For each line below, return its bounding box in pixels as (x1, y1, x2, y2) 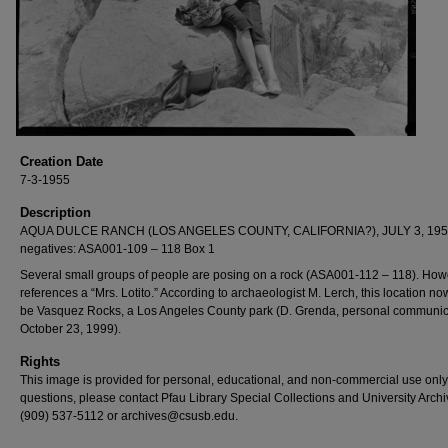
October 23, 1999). (20, 322, 121, 336)
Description (20, 205, 91, 220)
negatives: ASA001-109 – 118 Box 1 (20, 242, 215, 256)
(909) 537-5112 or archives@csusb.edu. (20, 409, 238, 423)
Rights (20, 354, 60, 369)
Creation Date (20, 154, 103, 169)
